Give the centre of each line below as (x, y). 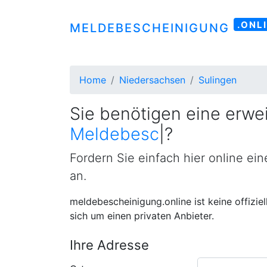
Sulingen (218, 80)
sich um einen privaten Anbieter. (142, 216)
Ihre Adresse (109, 245)
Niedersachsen (152, 80)
